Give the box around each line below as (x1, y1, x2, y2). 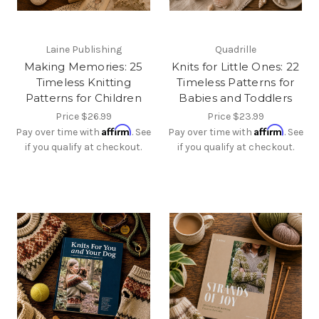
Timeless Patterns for (177, 75, 295, 90)
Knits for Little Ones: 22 (172, 60, 300, 74)
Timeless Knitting (36, 75, 131, 90)
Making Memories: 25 (23, 60, 143, 74)
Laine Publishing (45, 43, 122, 56)
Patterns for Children (25, 91, 142, 105)
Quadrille (214, 43, 256, 56)
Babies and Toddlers (179, 91, 293, 105)
